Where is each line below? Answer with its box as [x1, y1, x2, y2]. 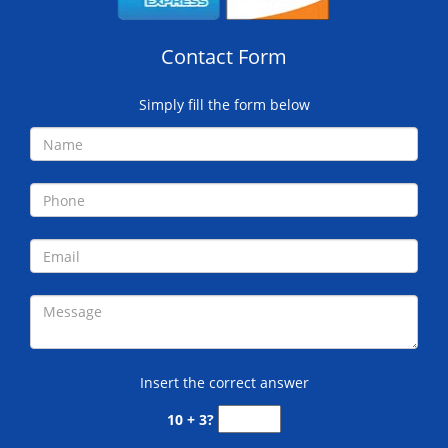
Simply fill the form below [138, 95, 310, 114]
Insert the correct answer [139, 373, 309, 392]
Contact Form [161, 43, 287, 70]
